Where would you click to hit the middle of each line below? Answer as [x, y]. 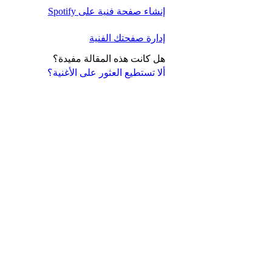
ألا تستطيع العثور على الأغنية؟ [106, 72]
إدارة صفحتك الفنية [127, 38]
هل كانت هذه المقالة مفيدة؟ [109, 59]
